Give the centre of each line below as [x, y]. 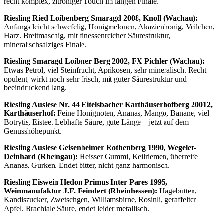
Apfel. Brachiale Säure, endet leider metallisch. [77, 209]
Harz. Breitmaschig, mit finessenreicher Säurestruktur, [87, 36]
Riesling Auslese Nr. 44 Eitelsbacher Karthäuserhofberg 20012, [108, 105]
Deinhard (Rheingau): [41, 157]
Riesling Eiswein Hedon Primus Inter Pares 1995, [86, 182]
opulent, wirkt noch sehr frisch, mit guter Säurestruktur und [95, 79]
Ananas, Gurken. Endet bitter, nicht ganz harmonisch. [87, 165]
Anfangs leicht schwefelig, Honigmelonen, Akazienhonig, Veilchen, [109, 27]
